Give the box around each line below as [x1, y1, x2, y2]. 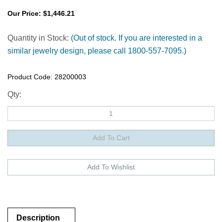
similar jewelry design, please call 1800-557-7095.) [7, 47, 186, 55]
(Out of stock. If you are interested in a [69, 34, 202, 42]
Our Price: [7, 9, 41, 17]
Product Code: [7, 73, 53, 81]
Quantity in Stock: [7, 34, 69, 42]
